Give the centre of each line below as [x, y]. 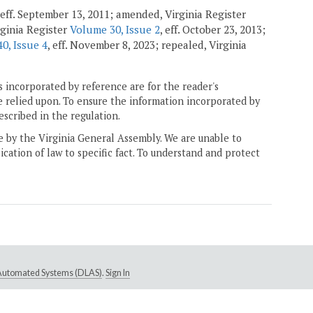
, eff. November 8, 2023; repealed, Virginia [147, 45]
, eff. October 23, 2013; [213, 30]
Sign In [117, 273]
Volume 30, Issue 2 [115, 30]
